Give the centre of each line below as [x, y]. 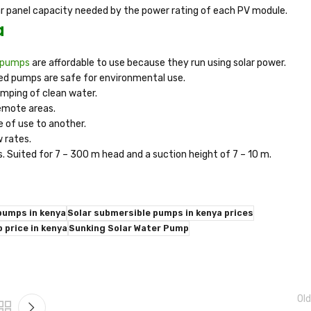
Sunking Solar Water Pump [129, 228]
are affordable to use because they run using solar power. [158, 63]
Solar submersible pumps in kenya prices [160, 213]
